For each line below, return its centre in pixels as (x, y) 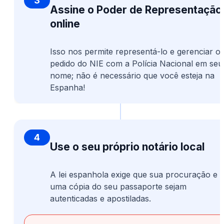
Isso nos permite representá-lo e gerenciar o (135, 52)
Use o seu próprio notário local (127, 147)
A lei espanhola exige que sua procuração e (134, 175)
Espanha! (67, 88)
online (65, 24)
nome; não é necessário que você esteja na (132, 76)
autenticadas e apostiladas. (100, 199)
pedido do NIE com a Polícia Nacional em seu (136, 64)
